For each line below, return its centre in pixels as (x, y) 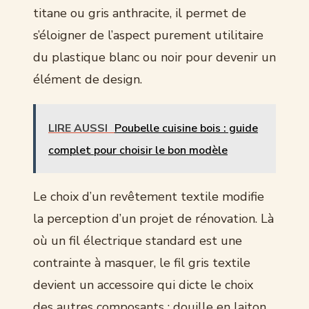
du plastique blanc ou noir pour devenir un (154, 57)
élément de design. (88, 79)
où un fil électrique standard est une (138, 240)
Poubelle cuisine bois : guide (186, 128)
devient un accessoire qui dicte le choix (143, 285)
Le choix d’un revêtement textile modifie (149, 196)
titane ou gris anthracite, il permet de (140, 13)
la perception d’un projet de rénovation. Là (153, 218)
